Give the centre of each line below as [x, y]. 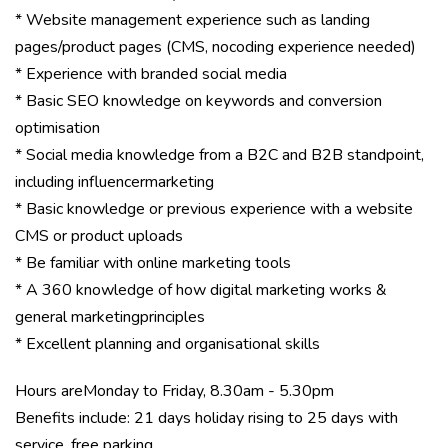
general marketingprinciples [110, 317]
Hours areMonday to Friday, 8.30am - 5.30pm [174, 391]
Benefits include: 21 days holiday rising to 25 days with [206, 418]
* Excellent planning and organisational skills [167, 344]
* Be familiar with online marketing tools [153, 263]
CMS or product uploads [99, 236]
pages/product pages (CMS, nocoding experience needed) [215, 47]
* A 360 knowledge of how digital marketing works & [201, 290]
